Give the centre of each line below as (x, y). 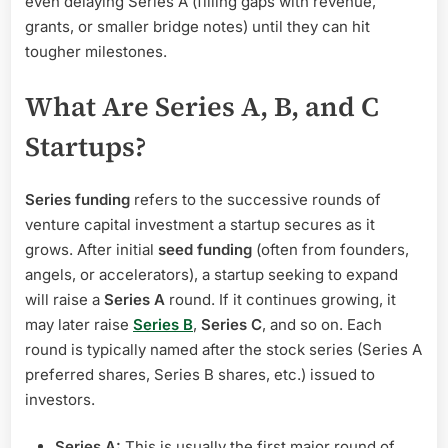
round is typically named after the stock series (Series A (223, 349)
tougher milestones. (96, 52)
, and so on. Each (322, 324)
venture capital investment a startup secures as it (200, 224)
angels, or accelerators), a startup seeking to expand (211, 274)
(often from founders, (330, 249)
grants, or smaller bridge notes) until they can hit (197, 27)
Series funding (77, 199)
